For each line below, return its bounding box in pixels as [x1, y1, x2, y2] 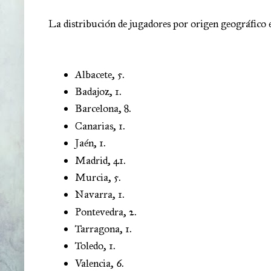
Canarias [75, 119, 113, 132]
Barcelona [75, 102, 119, 116]
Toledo [75, 239, 103, 253]
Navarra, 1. [75, 188, 125, 201]
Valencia [75, 256, 111, 270]
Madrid [75, 153, 108, 167]
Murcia [75, 170, 108, 184]
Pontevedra [75, 204, 123, 218]
